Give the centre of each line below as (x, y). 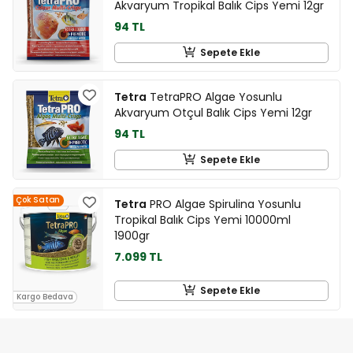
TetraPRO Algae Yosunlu (214, 97)
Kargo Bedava (45, 296)
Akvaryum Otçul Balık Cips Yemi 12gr (213, 112)
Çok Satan (38, 200)
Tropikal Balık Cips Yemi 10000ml (203, 220)
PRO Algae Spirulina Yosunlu (224, 204)
